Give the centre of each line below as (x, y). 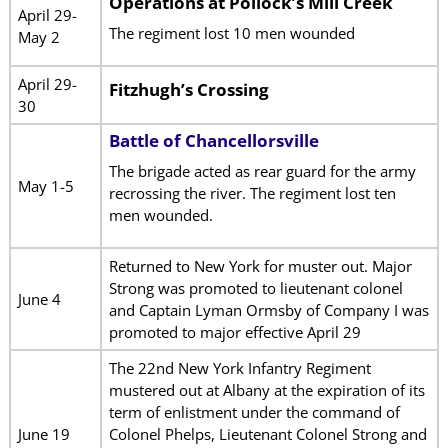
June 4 (39, 298)
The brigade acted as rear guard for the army (262, 171)
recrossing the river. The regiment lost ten (252, 193)
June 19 (43, 433)
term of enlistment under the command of (254, 411)
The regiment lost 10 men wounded (231, 33)
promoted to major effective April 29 (234, 331)
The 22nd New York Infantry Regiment (239, 367)
